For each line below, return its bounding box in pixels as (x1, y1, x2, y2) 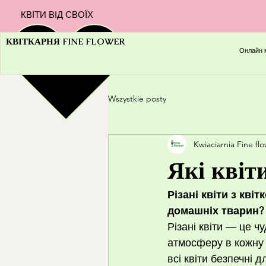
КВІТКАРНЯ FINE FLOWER (6, 36, 125, 47)
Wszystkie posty (108, 93, 166, 104)
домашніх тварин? (167, 204, 264, 217)
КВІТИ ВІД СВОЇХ (21, 9, 93, 20)
